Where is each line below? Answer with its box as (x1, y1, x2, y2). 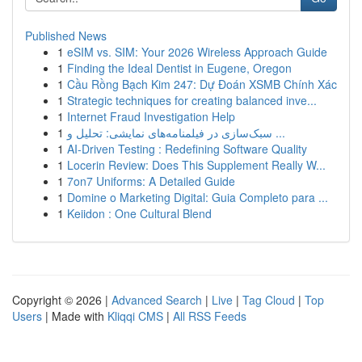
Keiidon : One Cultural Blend (67, 205, 212, 221)
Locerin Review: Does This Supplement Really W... (67, 157, 326, 173)
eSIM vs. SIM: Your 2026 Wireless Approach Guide (67, 44, 327, 60)
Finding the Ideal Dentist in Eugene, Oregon (67, 60, 292, 76)
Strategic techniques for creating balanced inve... (67, 92, 317, 108)
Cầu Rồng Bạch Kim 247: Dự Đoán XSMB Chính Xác (67, 76, 337, 92)
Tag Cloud (242, 292, 295, 308)
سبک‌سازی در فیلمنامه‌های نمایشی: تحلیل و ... (272, 124, 285, 141)
